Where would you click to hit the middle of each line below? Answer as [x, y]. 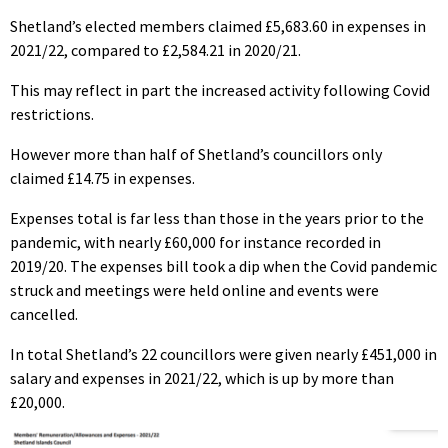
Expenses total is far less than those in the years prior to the [217, 217]
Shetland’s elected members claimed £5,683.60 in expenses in [218, 25]
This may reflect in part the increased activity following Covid [220, 89]
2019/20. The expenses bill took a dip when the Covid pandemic [223, 265]
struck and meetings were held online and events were [194, 289]
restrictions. [52, 113]
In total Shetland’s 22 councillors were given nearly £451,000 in [223, 353]
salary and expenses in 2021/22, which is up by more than [202, 377]
